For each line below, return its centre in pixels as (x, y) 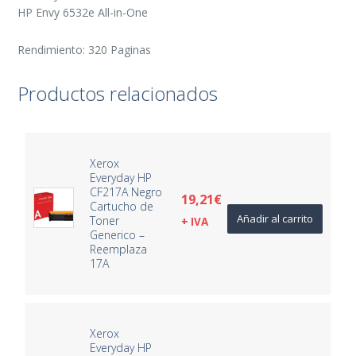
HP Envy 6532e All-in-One (83, 12)
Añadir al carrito (275, 218)
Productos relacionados (118, 93)
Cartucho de (122, 206)
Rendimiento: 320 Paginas (85, 49)
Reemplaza (119, 249)
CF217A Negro (126, 192)
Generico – (118, 234)
